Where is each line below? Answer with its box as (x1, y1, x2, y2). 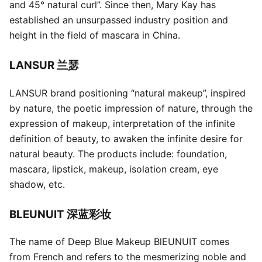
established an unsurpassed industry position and (9, 14, 228, 26)
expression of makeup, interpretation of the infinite (9, 117, 235, 129)
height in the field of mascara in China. (9, 29, 180, 41)
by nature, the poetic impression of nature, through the (9, 102, 253, 114)
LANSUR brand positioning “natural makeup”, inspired (9, 87, 246, 99)
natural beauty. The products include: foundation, (9, 147, 227, 160)
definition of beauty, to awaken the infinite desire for (9, 132, 243, 144)
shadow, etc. (9, 178, 65, 190)
